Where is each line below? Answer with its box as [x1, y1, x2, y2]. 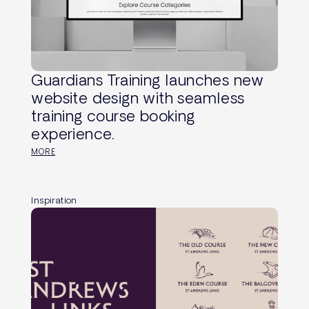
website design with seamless [31, 89, 245, 107]
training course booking [31, 107, 195, 125]
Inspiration [31, 195, 77, 205]
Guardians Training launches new [31, 71, 264, 89]
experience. [31, 125, 114, 143]
